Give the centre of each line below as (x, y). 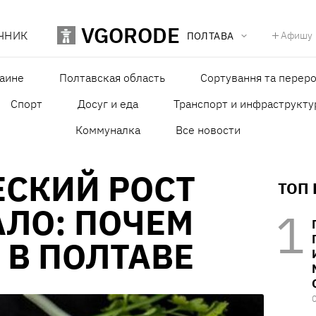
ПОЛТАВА (210, 36)
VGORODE (130, 35)
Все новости (208, 130)
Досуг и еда (108, 104)
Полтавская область (112, 78)
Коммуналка (108, 130)
